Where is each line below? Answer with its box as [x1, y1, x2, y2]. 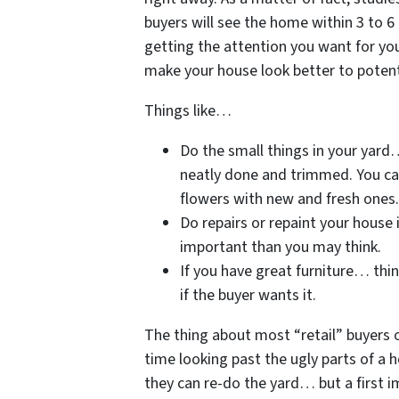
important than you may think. [180, 235, 381, 258]
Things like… [144, 99, 235, 122]
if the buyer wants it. [180, 283, 316, 306]
